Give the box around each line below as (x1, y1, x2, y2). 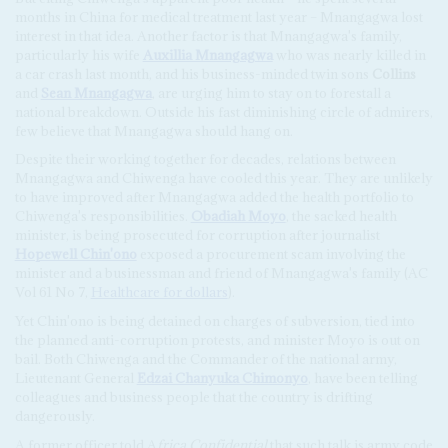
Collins (371, 64, 416, 83)
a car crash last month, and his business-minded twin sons (14, 64, 372, 83)
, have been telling (307, 369, 418, 388)
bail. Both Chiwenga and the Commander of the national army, (14, 350, 397, 369)
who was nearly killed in (272, 45, 426, 64)
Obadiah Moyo (190, 207, 286, 226)
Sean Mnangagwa (40, 83, 152, 102)
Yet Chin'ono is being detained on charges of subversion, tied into (14, 312, 415, 331)
